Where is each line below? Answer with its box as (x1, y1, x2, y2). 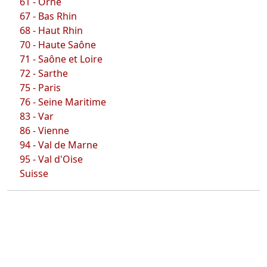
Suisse (20, 166, 49, 180)
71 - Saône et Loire (20, 52, 103, 66)
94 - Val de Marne (20, 138, 98, 151)
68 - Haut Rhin (20, 23, 83, 37)
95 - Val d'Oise (20, 152, 83, 166)
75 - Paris (20, 80, 61, 94)
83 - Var (20, 109, 54, 123)
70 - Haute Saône (20, 38, 97, 51)
